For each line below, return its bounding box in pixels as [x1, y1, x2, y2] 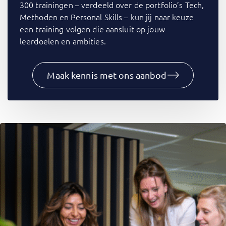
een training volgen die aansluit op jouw [20, 23, 165, 34]
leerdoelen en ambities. [20, 35, 106, 46]
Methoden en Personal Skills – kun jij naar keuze [20, 11, 194, 22]
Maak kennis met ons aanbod [47, 69, 167, 80]
